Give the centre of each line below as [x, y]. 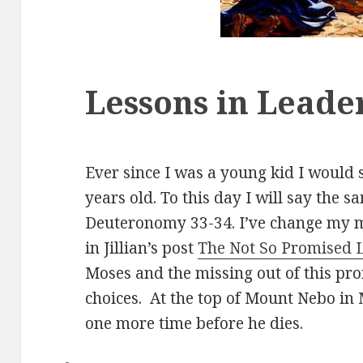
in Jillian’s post [142, 248]
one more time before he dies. [194, 324]
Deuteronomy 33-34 [159, 223]
